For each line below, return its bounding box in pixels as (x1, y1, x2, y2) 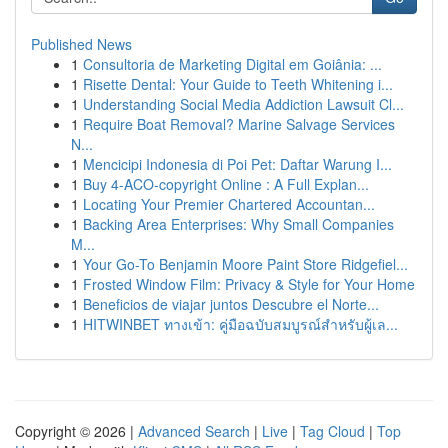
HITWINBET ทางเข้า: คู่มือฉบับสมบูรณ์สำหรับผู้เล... (83, 314, 398, 334)
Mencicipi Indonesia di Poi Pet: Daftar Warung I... (83, 154, 392, 174)
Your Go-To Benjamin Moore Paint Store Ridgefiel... (83, 254, 408, 274)
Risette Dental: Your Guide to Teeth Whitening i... (83, 74, 393, 94)
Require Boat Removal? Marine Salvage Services (83, 114, 395, 134)
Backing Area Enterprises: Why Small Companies (83, 214, 394, 234)
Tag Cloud (300, 421, 365, 441)
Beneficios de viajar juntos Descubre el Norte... (83, 294, 379, 314)
